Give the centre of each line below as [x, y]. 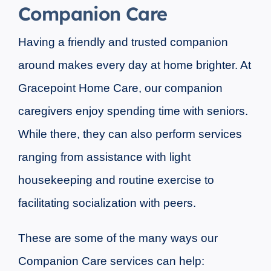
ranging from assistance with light [104, 157]
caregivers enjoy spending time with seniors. [133, 111]
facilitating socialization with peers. [107, 203]
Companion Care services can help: [111, 261]
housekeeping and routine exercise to [116, 180]
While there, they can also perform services [130, 134]
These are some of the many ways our [118, 238]
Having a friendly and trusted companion [123, 42]
